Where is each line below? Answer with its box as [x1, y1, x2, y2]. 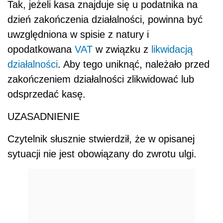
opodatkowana [7, 43, 75, 55]
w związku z [93, 43, 151, 55]
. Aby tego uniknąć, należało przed [58, 58, 210, 70]
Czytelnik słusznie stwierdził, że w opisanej [7, 133, 195, 144]
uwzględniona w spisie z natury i [7, 28, 149, 40]
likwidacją [151, 43, 193, 55]
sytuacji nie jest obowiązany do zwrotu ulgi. [7, 148, 197, 159]
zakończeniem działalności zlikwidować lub [7, 73, 194, 85]
